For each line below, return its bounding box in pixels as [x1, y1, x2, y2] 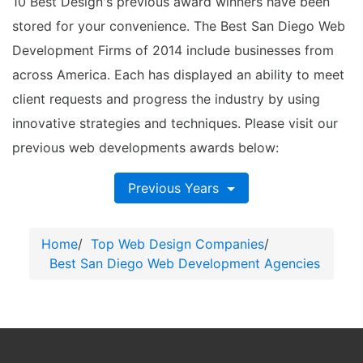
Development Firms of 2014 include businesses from [12, 42, 334, 58]
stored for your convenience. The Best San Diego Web [12, 18, 345, 34]
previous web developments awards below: [12, 139, 279, 156]
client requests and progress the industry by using [12, 91, 320, 107]
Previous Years [128, 180, 224, 196]
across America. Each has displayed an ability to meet [12, 66, 344, 83]
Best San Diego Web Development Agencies [49, 255, 320, 271]
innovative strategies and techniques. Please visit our [12, 115, 338, 131]
